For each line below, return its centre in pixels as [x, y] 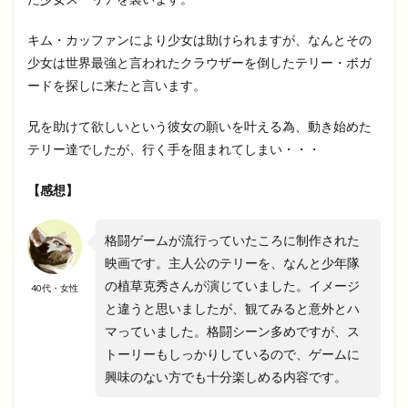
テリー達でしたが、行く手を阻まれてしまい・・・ [174, 148]
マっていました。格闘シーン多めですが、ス [232, 331]
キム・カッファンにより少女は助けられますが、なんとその [199, 39]
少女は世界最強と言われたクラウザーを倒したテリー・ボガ [199, 62]
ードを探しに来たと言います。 [117, 85]
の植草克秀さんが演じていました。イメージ [232, 285]
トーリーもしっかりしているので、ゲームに [232, 353]
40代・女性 [55, 287]
